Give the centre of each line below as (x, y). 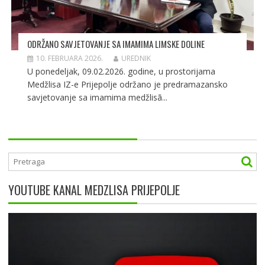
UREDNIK (136, 58)
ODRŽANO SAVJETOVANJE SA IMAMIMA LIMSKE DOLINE (116, 43)
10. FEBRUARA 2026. (69, 58)
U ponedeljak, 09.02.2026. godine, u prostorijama (121, 71)
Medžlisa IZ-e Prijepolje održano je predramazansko (127, 84)
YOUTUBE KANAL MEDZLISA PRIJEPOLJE (94, 190)
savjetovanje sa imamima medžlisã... (97, 97)
